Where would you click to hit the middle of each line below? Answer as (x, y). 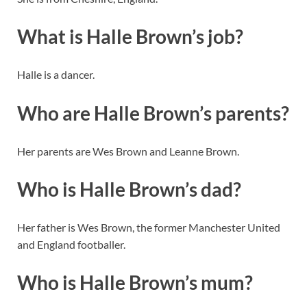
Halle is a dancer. (56, 75)
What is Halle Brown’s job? (130, 37)
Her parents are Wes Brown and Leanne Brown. (128, 151)
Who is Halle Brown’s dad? (129, 189)
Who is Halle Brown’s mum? (135, 283)
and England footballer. (71, 245)
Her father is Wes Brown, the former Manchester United (149, 228)
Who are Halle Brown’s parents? (153, 113)
